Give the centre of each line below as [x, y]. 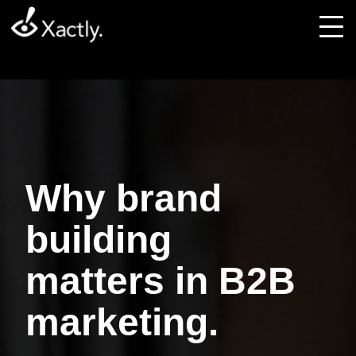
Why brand [124, 198]
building [99, 240]
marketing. [122, 322]
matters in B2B [161, 281]
